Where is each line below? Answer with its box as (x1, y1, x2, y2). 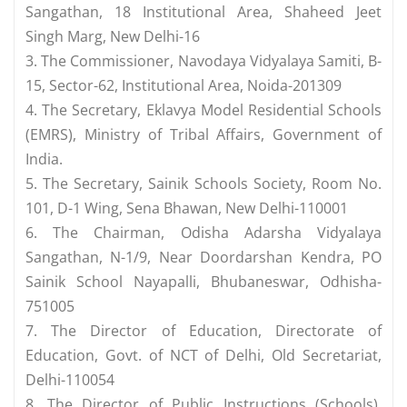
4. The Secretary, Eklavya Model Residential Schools (25, 100, 382, 121)
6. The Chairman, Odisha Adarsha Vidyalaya (25, 223, 382, 243)
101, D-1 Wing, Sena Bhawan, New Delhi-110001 (25, 198, 348, 219)
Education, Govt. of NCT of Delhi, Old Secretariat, (25, 345, 382, 366)
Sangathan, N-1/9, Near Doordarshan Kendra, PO (25, 247, 382, 268)
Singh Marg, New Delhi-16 (25, 26, 200, 47)
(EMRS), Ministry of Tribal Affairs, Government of (25, 124, 382, 145)
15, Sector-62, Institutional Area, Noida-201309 (25, 75, 342, 96)
